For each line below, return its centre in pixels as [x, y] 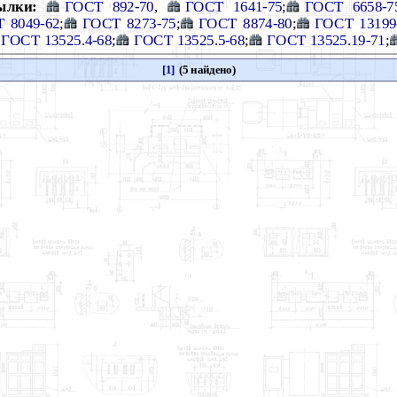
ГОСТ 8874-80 [245, 23]
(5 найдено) [206, 69]
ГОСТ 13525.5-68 [190, 39]
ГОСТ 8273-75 [129, 23]
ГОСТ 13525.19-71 [326, 39]
